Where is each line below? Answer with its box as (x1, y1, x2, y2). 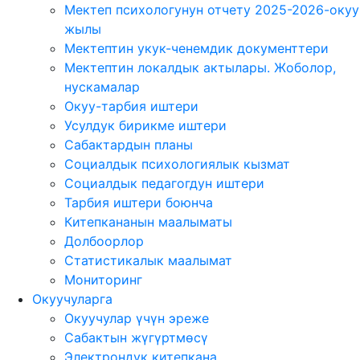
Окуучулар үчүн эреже (64, 310, 209, 326)
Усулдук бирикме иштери (64, 117, 227, 133)
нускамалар (64, 79, 140, 95)
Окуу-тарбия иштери (64, 98, 198, 114)
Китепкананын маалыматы (64, 214, 232, 230)
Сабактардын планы (64, 137, 193, 153)
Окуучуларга (32, 291, 112, 307)
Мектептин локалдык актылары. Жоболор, (64, 59, 336, 76)
